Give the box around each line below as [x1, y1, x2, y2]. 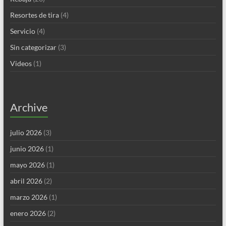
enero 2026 [10, 209, 46, 218]
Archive [10, 100, 48, 115]
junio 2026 [10, 144, 44, 153]
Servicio [10, 27, 35, 36]
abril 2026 [10, 177, 42, 186]
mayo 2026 [10, 160, 45, 169]
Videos [10, 59, 32, 68]
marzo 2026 [10, 193, 47, 202]
